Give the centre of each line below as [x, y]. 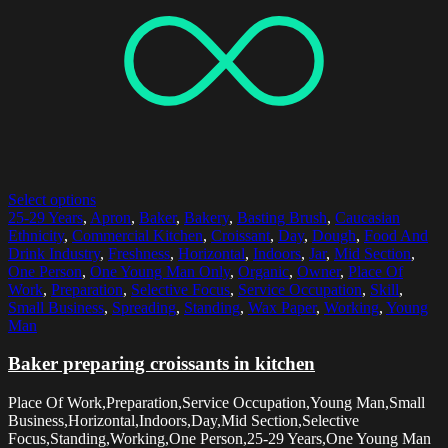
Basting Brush [282, 217]
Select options [52, 199]
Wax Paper [282, 307]
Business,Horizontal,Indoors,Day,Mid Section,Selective [183, 421]
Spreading [144, 307]
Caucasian [367, 217]
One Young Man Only [160, 271]
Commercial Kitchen [137, 235]
